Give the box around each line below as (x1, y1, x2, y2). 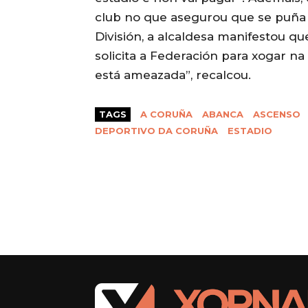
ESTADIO (228, 125, 272, 137)
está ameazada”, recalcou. (95, 68, 251, 82)
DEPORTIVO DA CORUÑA (95, 125, 218, 137)
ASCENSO (253, 109, 300, 120)
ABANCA (202, 109, 243, 120)
